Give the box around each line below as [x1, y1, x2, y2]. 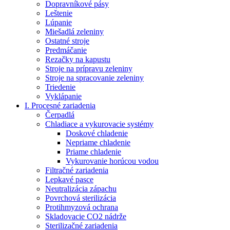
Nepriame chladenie [66, 138, 130, 147]
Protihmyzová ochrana [45, 202, 118, 212]
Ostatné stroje [45, 36, 89, 45]
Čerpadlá [45, 110, 74, 119]
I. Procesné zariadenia [25, 101, 95, 110]
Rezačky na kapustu [45, 54, 110, 64]
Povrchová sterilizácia [45, 193, 116, 202]
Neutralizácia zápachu [45, 184, 117, 193]
